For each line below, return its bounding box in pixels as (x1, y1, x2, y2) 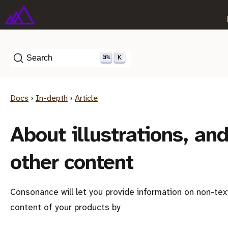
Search (26, 53, 52, 62)
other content (10, 148, 133, 176)
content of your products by (10, 202, 121, 213)
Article (75, 93, 98, 103)
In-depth (36, 93, 68, 103)
